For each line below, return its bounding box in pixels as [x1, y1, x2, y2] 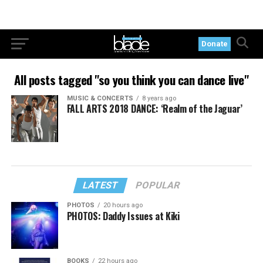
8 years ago [141, 95, 176, 102]
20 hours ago [103, 201, 143, 209]
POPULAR [134, 179, 182, 191]
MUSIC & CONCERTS [66, 95, 133, 102]
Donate [201, 39, 228, 48]
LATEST [82, 179, 120, 191]
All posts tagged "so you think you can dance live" [14, 70, 249, 89]
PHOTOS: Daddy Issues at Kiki [66, 208, 180, 223]
